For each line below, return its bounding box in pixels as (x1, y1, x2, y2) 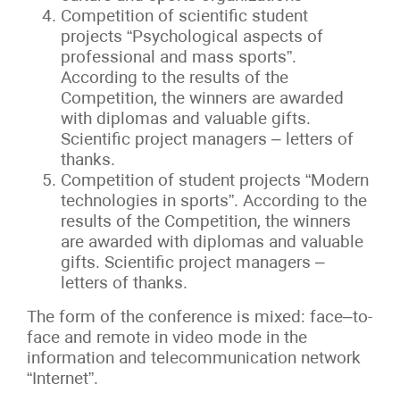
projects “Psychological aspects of (61, 26, 324, 47)
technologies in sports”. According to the (61, 190, 368, 212)
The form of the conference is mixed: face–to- (27, 306, 372, 328)
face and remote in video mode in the (27, 327, 307, 348)
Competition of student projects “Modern (61, 170, 370, 191)
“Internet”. (27, 368, 98, 389)
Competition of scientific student (61, 5, 309, 27)
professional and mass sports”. (61, 46, 297, 68)
